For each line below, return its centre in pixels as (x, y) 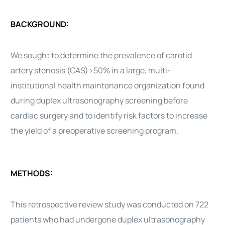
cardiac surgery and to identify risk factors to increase (109, 116)
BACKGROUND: (40, 24)
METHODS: (32, 173)
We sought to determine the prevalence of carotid (101, 55)
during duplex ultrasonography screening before (99, 100)
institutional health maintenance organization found (108, 85)
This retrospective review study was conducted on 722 (110, 204)
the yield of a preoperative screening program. (95, 131)
